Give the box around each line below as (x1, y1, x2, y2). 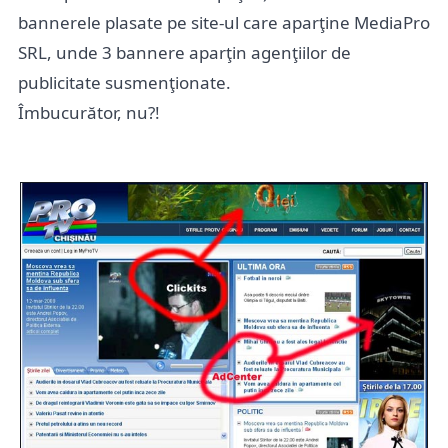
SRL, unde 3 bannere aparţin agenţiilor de (18, 41, 351, 64)
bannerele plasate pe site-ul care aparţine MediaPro (18, 11, 430, 34)
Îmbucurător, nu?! (18, 101, 160, 124)
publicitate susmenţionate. (18, 71, 231, 94)
